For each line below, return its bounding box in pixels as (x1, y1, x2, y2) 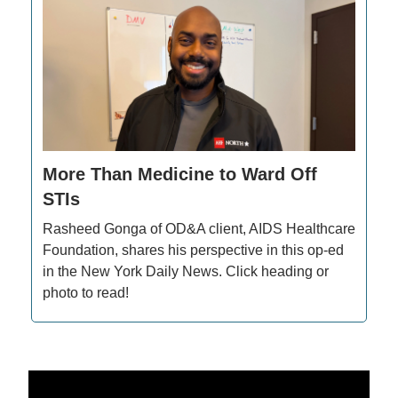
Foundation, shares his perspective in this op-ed (43, 243, 344, 259)
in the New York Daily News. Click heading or (43, 264, 329, 280)
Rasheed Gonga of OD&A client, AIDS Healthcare (43, 221, 355, 237)
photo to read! (43, 285, 129, 301)
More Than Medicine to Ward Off (43, 164, 317, 185)
